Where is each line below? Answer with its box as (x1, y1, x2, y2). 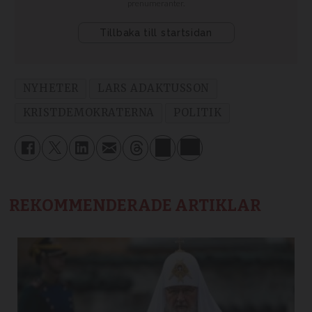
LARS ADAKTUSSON (97, 81, 209, 95)
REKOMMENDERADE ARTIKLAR (9, 196, 262, 216)
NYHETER (22, 81, 79, 95)
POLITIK (173, 106, 222, 120)
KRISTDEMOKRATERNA (22, 106, 155, 120)
